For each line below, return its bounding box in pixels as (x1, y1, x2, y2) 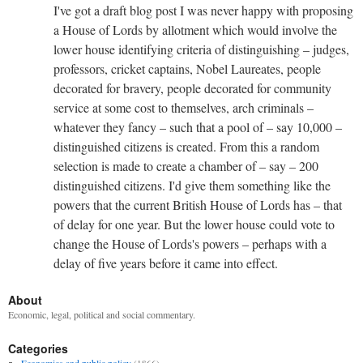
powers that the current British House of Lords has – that (53, 195, 342, 213)
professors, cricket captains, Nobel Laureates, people (53, 59, 321, 77)
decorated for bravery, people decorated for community (53, 79, 331, 96)
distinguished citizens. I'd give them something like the (53, 176, 331, 194)
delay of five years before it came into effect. (53, 254, 278, 271)
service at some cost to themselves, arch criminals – (53, 98, 314, 116)
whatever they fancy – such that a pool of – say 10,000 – (53, 117, 342, 135)
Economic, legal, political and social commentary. (8, 307, 195, 321)
